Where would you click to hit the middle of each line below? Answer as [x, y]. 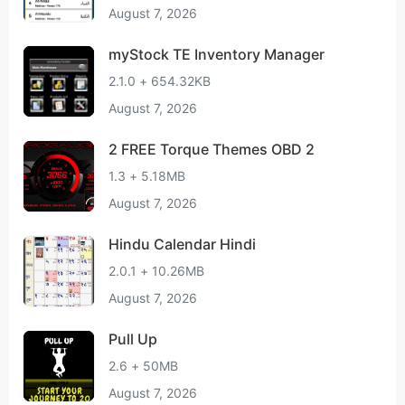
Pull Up [133, 339]
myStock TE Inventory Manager [217, 54]
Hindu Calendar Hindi [182, 244]
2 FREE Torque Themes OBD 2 [293, 149]
